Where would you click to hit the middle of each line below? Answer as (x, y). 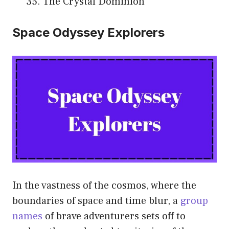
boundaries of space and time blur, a (96, 201)
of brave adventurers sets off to (114, 216)
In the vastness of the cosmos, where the (104, 186)
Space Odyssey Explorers (88, 32)
